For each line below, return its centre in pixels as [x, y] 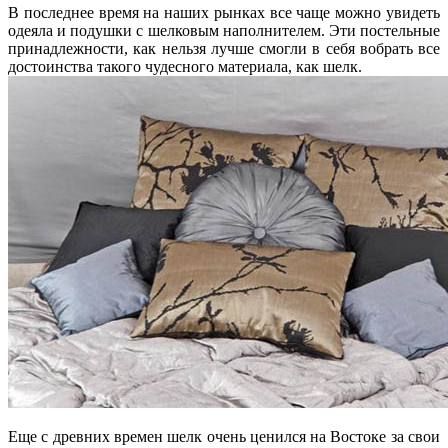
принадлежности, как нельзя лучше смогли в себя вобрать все [224, 48]
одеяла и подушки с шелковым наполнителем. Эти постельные [224, 30]
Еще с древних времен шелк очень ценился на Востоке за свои [224, 436]
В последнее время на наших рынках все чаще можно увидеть [224, 12]
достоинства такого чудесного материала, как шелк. [185, 66]
